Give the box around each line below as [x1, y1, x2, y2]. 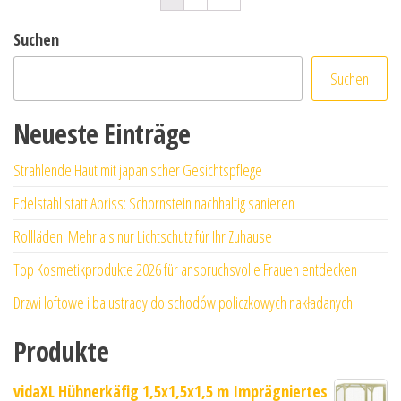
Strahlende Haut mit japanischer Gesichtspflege [13, 158, 262, 181]
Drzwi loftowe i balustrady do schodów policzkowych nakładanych [13, 291, 353, 313]
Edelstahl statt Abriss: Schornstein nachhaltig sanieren [13, 192, 294, 214]
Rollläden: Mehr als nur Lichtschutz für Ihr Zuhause [13, 225, 272, 247]
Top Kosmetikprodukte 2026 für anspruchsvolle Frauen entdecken [13, 258, 357, 280]
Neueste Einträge [13, 115, 191, 152]
